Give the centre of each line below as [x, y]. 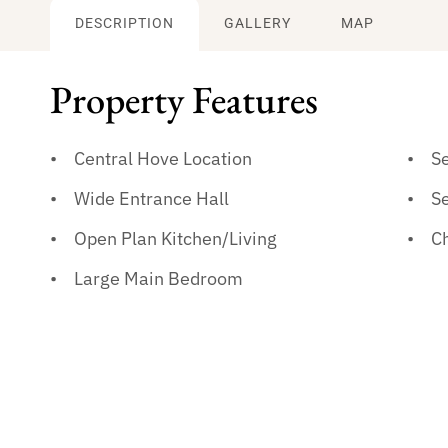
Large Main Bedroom [158, 278]
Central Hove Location [163, 158]
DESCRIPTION [124, 23]
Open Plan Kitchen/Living [175, 238]
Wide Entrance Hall [151, 198]
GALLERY [257, 23]
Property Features [184, 99]
